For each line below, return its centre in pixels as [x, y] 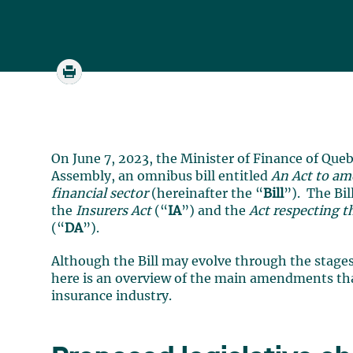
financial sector [102, 194]
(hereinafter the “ [208, 194]
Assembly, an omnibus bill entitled [162, 176]
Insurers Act [114, 211]
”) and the [216, 211]
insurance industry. [112, 296]
